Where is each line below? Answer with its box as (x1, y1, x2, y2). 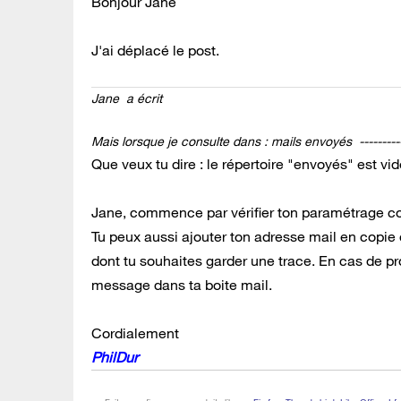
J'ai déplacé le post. (91, 40, 219, 59)
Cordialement (91, 323, 179, 342)
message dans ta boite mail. (91, 275, 272, 294)
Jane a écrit (91, 90, 166, 107)
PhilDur (91, 347, 138, 366)
